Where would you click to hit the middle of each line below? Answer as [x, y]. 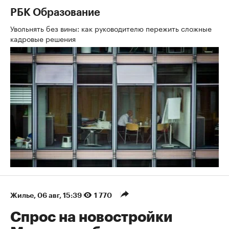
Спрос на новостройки [91, 217]
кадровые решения [44, 38]
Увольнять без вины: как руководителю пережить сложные [111, 28]
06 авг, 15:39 [60, 195]
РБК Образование [55, 13]
